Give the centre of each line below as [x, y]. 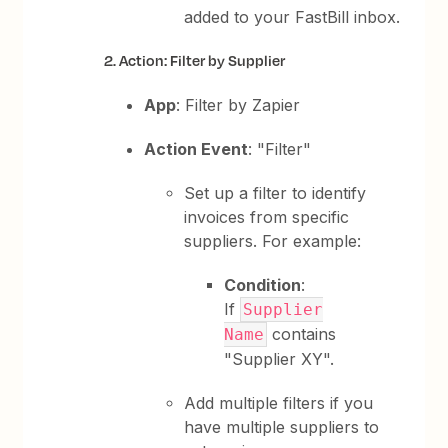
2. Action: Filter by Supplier [195, 60]
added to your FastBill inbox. [292, 17]
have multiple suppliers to [282, 427]
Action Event [196, 149]
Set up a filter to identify [275, 193]
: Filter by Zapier [238, 105]
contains [302, 334]
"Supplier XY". [279, 359]
